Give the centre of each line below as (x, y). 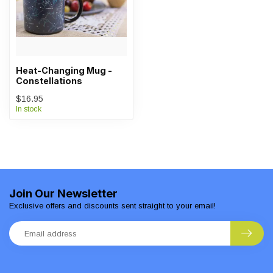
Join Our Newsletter (63, 193)
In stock (29, 109)
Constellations (49, 81)
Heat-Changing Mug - (64, 70)
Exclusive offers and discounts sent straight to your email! (112, 206)
